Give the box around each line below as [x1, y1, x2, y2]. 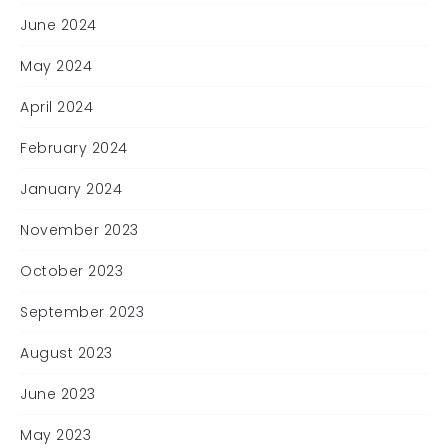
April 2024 [20, 96, 93, 117]
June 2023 [20, 383, 96, 404]
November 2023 [20, 219, 139, 240]
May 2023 [20, 424, 91, 445]
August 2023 [20, 342, 113, 363]
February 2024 [20, 137, 128, 158]
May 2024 [20, 55, 92, 76]
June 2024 [20, 14, 97, 35]
